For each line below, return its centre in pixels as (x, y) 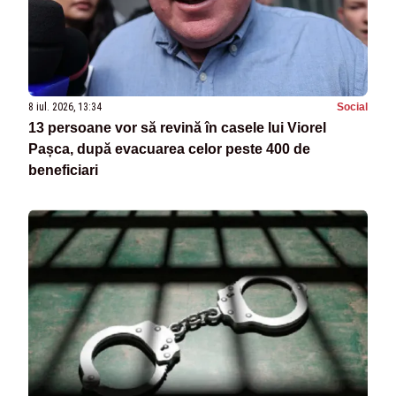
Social (352, 107)
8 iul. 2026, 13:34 (65, 107)
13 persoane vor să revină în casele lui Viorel (177, 127)
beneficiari (63, 170)
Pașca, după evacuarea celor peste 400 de (169, 148)
